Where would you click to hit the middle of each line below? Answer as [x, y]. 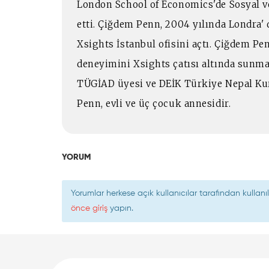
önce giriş [89, 208]
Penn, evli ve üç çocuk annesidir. [155, 103]
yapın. [120, 208]
